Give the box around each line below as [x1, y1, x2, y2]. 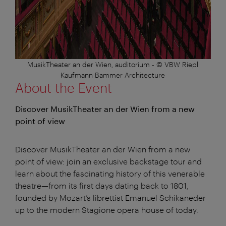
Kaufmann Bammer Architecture [61, 70, 165, 79]
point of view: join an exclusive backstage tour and [15, 156, 202, 166]
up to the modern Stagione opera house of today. [15, 204, 198, 214]
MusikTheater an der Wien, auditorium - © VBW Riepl [27, 60, 199, 69]
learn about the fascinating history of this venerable [15, 168, 205, 178]
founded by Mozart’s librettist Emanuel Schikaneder [15, 192, 206, 202]
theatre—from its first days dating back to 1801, [15, 180, 189, 190]
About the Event [15, 79, 112, 95]
